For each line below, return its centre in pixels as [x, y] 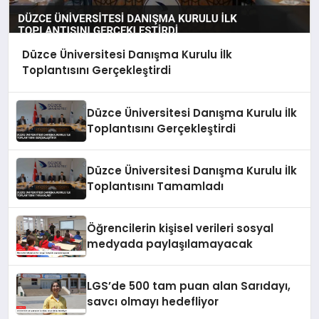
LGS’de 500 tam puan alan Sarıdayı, [189, 286]
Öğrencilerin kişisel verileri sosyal [181, 228]
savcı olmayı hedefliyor [153, 301]
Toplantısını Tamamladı [156, 186]
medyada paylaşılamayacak [170, 244]
